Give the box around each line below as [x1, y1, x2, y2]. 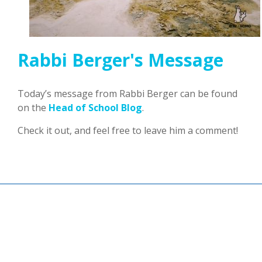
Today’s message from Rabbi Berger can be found [18, 87, 237, 101]
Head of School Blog [49, 101, 142, 115]
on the [18, 101, 49, 115]
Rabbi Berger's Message [18, 48, 223, 73]
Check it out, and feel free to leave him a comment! [18, 124, 238, 137]
